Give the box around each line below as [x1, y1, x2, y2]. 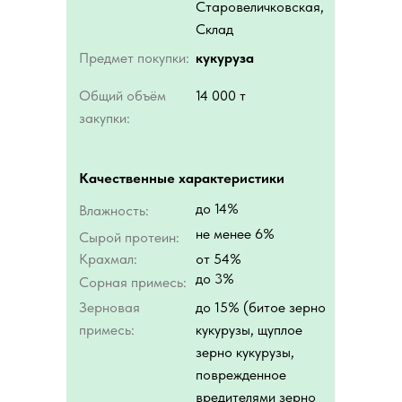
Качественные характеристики [79, 170, 284, 187]
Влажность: [79, 202, 149, 219]
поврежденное [196, 366, 286, 383]
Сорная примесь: [79, 274, 187, 291]
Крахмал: [79, 250, 137, 267]
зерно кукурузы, [196, 344, 294, 361]
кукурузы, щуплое [196, 321, 302, 338]
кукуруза [196, 49, 254, 66]
